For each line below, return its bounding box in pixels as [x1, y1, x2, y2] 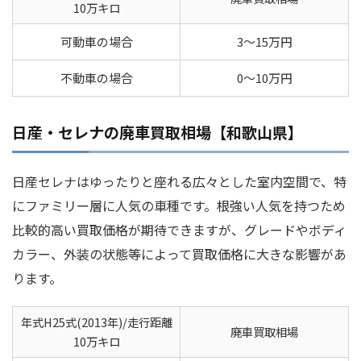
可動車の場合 [60, 33, 133, 51]
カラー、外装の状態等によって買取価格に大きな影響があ [12, 244, 346, 264]
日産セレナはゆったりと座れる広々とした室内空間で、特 [12, 172, 346, 192]
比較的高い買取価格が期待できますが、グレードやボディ [12, 220, 346, 240]
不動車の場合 [60, 69, 133, 87]
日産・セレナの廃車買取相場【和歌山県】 [12, 121, 303, 143]
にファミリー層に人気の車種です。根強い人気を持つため [12, 196, 346, 216]
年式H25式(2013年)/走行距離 [20, 313, 172, 331]
